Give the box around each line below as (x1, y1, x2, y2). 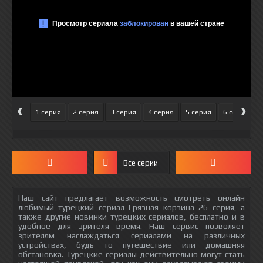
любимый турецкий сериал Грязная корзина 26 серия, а (18, 203, 245, 212)
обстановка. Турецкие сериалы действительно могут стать (18, 249, 245, 259)
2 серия (73, 108, 99, 116)
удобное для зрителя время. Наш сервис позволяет (18, 221, 245, 231)
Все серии (123, 158, 159, 167)
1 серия (35, 108, 61, 116)
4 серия (148, 108, 174, 116)
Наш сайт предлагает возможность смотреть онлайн (18, 193, 245, 203)
